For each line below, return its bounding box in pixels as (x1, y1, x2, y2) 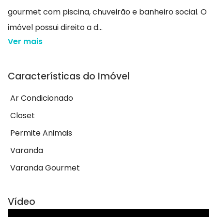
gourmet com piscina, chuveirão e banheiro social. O (8, 6, 207, 18)
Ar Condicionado (10, 93, 73, 104)
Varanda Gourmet (10, 162, 80, 174)
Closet (10, 110, 35, 122)
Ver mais (8, 36, 43, 47)
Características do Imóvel (8, 70, 130, 83)
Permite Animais (10, 127, 72, 139)
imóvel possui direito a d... (8, 22, 103, 33)
